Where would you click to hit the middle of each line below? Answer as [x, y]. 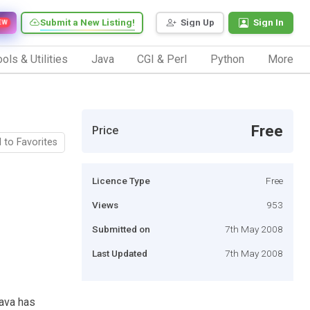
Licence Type [121, 180]
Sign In [268, 22]
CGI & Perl [162, 59]
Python [228, 59]
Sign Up [198, 22]
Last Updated [120, 253]
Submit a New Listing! [88, 22]
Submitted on [121, 229]
